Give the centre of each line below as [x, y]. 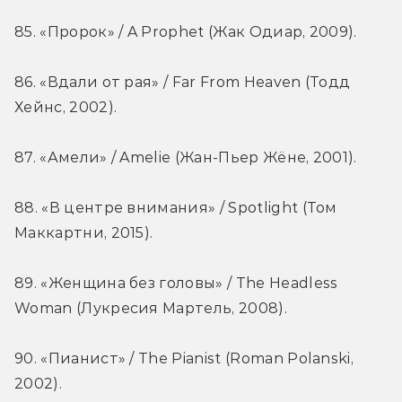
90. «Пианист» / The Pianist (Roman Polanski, [184, 359]
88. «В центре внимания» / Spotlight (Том [176, 208]
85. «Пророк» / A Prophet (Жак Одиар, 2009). [186, 32]
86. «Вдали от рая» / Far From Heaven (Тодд [183, 83]
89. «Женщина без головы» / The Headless [176, 284]
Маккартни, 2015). [84, 233]
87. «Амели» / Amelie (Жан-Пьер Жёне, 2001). [186, 158]
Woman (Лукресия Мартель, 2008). [151, 309]
